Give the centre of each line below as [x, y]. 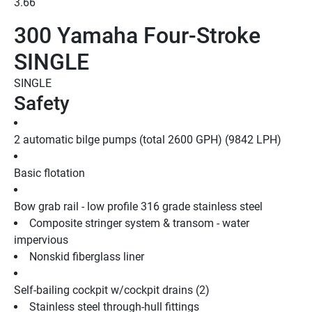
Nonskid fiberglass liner [87, 256]
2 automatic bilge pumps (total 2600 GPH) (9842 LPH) [148, 139]
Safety [42, 103]
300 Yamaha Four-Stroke [137, 35]
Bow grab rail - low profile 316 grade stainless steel [138, 206]
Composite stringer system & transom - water [139, 223]
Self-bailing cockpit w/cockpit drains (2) [112, 290]
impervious [41, 240]
